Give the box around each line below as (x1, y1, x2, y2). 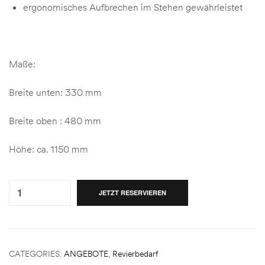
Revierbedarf (112, 248, 159, 259)
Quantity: (9, 170, 43, 182)
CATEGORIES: (9, 248, 64, 259)
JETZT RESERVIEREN (99, 188, 166, 197)
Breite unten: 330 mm (9, 86, 102, 98)
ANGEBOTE (64, 248, 108, 259)
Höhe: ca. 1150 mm (9, 143, 88, 155)
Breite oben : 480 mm (9, 114, 101, 127)
